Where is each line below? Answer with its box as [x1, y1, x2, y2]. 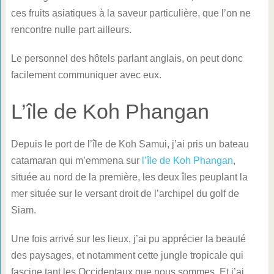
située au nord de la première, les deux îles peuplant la [10, 171, 248, 182]
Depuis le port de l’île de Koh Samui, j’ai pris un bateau [10, 138, 249, 149]
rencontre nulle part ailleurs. [10, 24, 131, 35]
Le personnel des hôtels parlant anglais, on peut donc [10, 53, 243, 64]
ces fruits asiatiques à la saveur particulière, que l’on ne [10, 7, 251, 18]
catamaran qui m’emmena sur [10, 155, 142, 166]
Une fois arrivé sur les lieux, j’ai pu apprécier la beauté [10, 233, 246, 244]
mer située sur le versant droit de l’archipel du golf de [10, 188, 239, 199]
